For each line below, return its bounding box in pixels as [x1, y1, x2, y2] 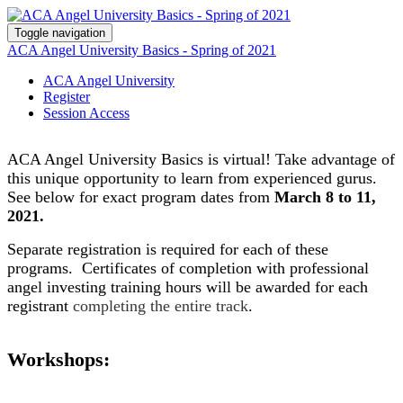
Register [43, 89, 90, 104]
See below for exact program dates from [7, 188, 274, 206]
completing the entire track [73, 297, 248, 315]
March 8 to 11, [274, 188, 376, 206]
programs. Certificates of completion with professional [7, 259, 369, 277]
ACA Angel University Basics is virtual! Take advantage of [7, 150, 395, 168]
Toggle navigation [14, 26, 105, 40]
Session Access [43, 105, 130, 121]
